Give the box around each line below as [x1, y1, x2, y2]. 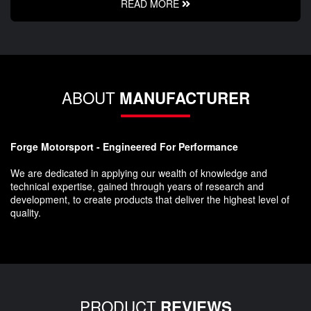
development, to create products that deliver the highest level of [10, 192, 289, 207]
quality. [10, 205, 41, 220]
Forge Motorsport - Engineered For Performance [10, 140, 238, 154]
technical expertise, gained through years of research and [10, 179, 264, 194]
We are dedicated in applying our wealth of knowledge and [10, 166, 267, 180]
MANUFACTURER [119, 87, 250, 110]
